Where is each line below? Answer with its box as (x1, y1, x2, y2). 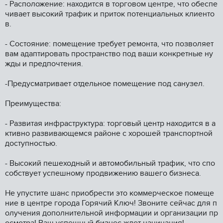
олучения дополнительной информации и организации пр (5, 208, 218, 219)
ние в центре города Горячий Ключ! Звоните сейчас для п (5, 198, 217, 209)
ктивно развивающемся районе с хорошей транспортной (5, 128, 215, 139)
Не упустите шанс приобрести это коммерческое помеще (5, 188, 214, 199)
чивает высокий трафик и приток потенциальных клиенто (5, 9, 215, 19)
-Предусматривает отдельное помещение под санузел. (5, 79, 205, 89)
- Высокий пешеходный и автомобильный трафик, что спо (5, 158, 215, 169)
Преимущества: (5, 99, 61, 109)
